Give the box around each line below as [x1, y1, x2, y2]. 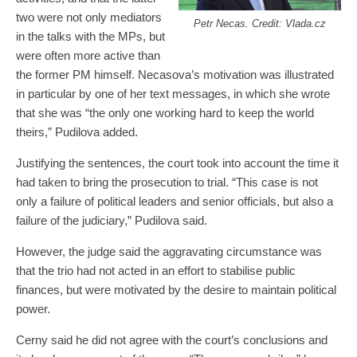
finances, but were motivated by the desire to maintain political [16, 283, 336, 297]
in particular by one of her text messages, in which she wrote [16, 87, 330, 101]
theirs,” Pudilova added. [16, 125, 138, 139]
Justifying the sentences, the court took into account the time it [16, 156, 339, 171]
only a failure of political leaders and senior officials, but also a [16, 194, 333, 209]
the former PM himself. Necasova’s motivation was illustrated [16, 68, 334, 82]
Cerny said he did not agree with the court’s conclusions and [16, 333, 328, 347]
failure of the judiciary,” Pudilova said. [16, 214, 207, 228]
